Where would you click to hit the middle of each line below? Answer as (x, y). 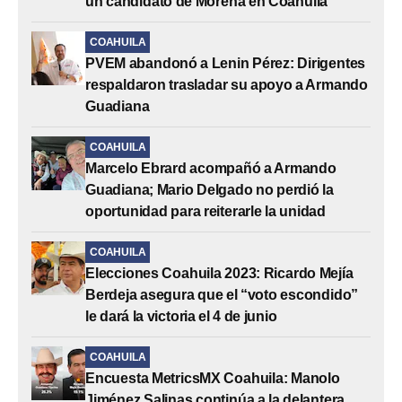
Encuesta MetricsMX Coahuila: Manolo (213, 378)
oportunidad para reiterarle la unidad (206, 211)
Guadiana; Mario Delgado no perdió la (210, 189)
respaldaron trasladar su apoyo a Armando (227, 84)
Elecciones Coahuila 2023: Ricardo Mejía (219, 273)
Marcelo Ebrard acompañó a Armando (211, 168)
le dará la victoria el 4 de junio (181, 316)
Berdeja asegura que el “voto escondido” (222, 294)
